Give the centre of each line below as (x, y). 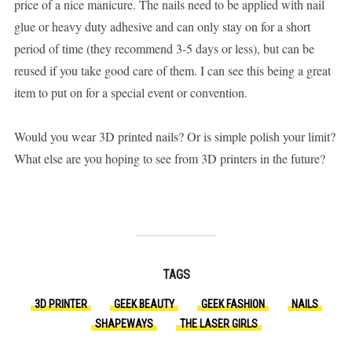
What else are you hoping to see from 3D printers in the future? (169, 158)
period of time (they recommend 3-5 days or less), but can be (164, 48)
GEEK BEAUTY (144, 304)
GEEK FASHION (233, 304)
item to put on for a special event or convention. (130, 92)
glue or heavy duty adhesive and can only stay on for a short (162, 26)
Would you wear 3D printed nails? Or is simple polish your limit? (174, 136)
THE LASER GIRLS (218, 323)
